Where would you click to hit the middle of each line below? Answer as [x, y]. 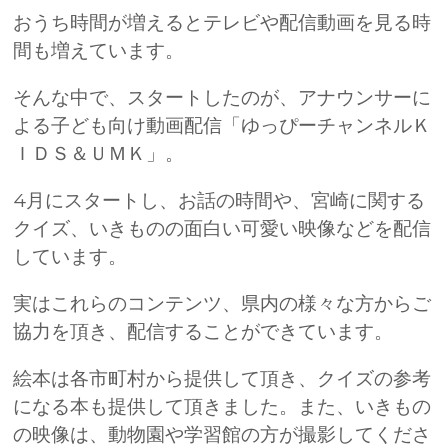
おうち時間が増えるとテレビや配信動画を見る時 [222, 22]
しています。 [70, 256]
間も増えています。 [99, 50]
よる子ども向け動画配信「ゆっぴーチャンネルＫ [222, 125]
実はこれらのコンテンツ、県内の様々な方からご [222, 304]
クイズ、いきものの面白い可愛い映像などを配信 [222, 228]
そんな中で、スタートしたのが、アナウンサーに [222, 97]
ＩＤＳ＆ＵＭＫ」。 [99, 153]
